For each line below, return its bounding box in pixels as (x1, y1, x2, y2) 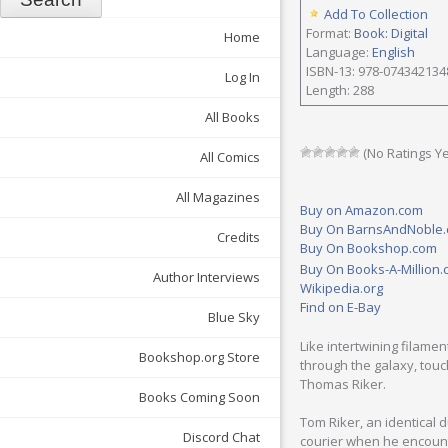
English (372, 43, 415, 61)
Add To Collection (324, 5, 428, 23)
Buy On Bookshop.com (300, 239, 437, 257)
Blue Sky (208, 308, 260, 327)
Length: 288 (306, 81, 374, 99)
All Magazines (176, 188, 260, 207)
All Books (205, 108, 260, 127)
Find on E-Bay (300, 298, 381, 316)
